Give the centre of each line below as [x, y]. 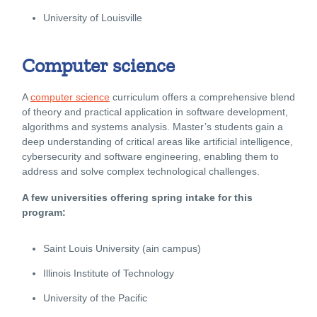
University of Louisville [93, 17]
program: [44, 212]
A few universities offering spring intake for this [137, 197]
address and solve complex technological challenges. [141, 171]
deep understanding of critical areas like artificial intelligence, [157, 141]
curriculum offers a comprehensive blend [202, 97]
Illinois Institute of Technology [109, 273]
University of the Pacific [95, 298]
